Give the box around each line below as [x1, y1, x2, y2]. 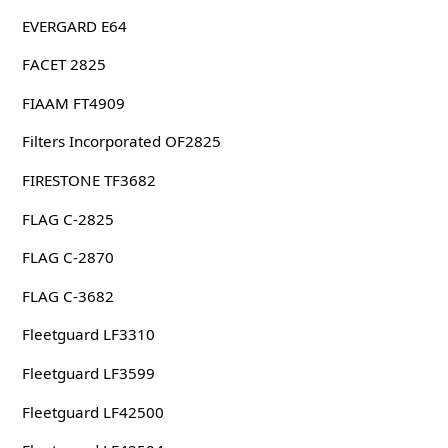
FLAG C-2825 [21, 208, 114, 229]
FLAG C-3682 [21, 285, 114, 306]
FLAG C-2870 [21, 247, 114, 268]
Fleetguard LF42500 [21, 401, 164, 422]
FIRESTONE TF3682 [21, 170, 156, 191]
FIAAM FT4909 [21, 92, 125, 113]
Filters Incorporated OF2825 [21, 131, 221, 152]
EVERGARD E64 [21, 15, 127, 36]
